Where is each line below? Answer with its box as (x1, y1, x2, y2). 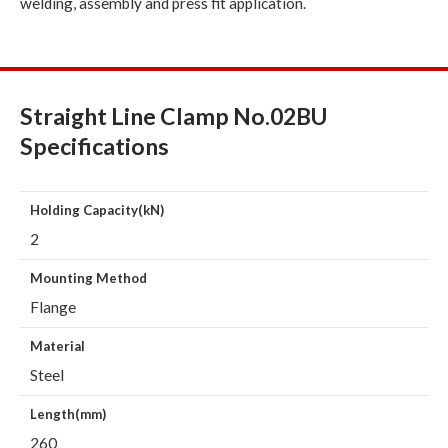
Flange (30, 297, 76, 316)
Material (30, 337, 85, 354)
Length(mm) (30, 405, 106, 422)
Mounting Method (30, 269, 147, 286)
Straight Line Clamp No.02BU (20, 101, 327, 130)
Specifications (20, 131, 169, 160)
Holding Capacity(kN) (30, 201, 164, 218)
